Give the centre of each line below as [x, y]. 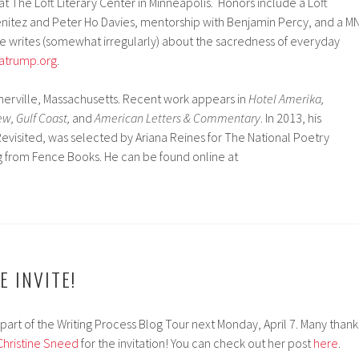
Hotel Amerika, [286, 98]
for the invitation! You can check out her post [197, 343]
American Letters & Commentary [177, 117]
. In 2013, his [291, 117]
